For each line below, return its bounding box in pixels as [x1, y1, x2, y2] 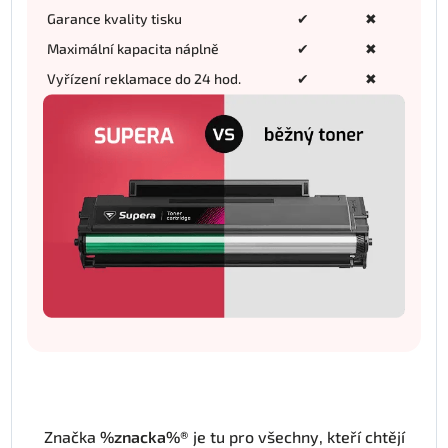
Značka [43, 426, 100, 446]
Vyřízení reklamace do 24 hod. [47, 69, 241, 87]
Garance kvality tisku [47, 9, 182, 27]
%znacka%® [99, 426, 189, 446]
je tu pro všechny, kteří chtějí [188, 426, 405, 446]
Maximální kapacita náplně [47, 39, 219, 57]
